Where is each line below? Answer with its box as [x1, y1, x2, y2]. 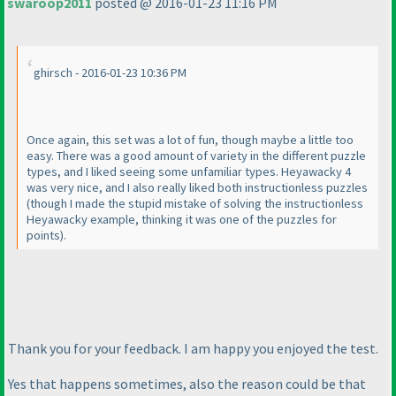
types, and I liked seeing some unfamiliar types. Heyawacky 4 [27, 164, 351, 180]
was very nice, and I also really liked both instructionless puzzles [27, 179, 368, 196]
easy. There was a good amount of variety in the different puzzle [27, 148, 366, 164]
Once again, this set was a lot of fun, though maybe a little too [27, 132, 354, 148]
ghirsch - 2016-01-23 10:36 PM [34, 65, 187, 81]
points [27, 227, 60, 244]
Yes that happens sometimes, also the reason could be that [8, 374, 366, 392]
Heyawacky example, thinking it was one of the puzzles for [27, 211, 337, 228]
